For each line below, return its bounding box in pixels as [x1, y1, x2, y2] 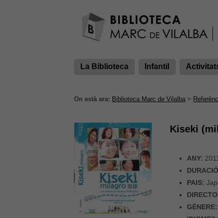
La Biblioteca [80, 62, 128, 71]
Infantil [145, 62, 170, 71]
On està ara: [74, 95, 110, 103]
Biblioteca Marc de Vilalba [112, 95, 185, 103]
